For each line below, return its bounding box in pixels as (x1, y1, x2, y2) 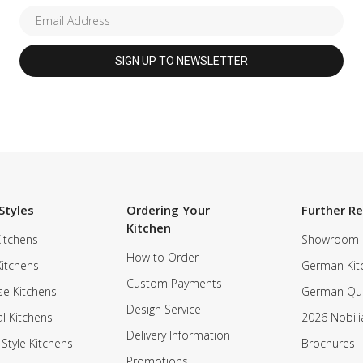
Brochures (301, 335, 356, 351)
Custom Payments (126, 275, 222, 291)
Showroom (301, 231, 360, 247)
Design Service (126, 301, 201, 317)
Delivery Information (126, 327, 230, 343)
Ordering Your (126, 201, 210, 218)
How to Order (126, 249, 199, 265)
